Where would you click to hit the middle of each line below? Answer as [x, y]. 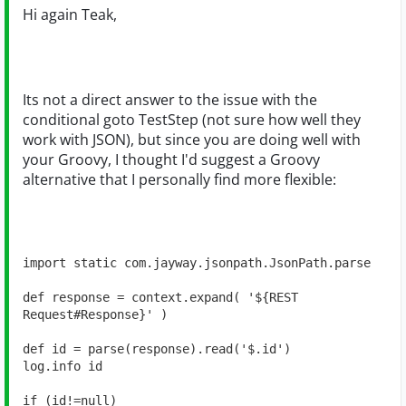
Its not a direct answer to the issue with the [170, 100]
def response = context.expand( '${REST [160, 298]
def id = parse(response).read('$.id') [157, 349]
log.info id [63, 367]
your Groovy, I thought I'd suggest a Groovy [171, 160]
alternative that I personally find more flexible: [179, 180]
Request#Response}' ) [95, 315]
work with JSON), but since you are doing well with [192, 140]
